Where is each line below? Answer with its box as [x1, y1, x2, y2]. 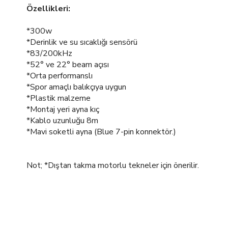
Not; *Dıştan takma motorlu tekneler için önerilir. [26, 160, 199, 171]
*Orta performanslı [26, 70, 93, 81]
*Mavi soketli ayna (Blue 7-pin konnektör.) [26, 126, 176, 137]
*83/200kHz [26, 48, 72, 59]
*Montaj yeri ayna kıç [26, 104, 99, 115]
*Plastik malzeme [26, 93, 91, 104]
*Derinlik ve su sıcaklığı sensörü [26, 37, 137, 48]
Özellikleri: [26, 3, 70, 14]
